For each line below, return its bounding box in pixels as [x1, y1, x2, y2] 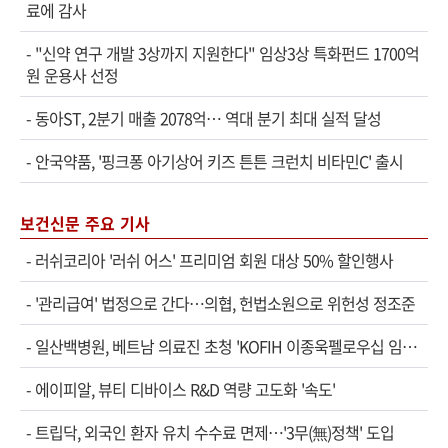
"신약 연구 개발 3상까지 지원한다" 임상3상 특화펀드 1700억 [35, 41, 419, 65]
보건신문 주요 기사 [20, 211, 150, 235]
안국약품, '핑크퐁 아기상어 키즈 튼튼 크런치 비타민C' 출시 [35, 149, 403, 173]
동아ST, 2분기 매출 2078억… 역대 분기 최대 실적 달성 [35, 106, 381, 130]
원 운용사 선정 [26, 63, 118, 87]
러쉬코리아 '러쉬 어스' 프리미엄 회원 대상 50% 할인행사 [35, 248, 393, 272]
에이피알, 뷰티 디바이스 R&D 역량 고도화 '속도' [35, 377, 335, 401]
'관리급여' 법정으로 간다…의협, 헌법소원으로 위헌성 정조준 [35, 291, 415, 315]
